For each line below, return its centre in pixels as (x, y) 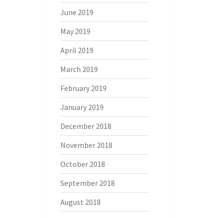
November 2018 (86, 145)
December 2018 (86, 126)
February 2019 (83, 88)
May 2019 (75, 31)
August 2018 (80, 202)
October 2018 (82, 164)
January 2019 (82, 107)
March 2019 (79, 69)
